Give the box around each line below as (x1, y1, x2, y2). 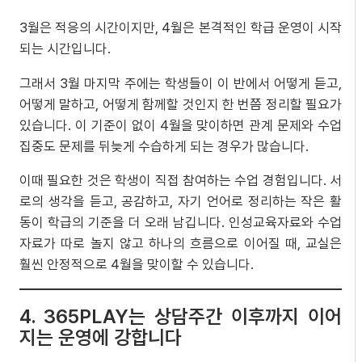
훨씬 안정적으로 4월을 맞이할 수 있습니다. (19, 256, 254, 273)
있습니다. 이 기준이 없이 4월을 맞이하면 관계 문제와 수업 (19, 116, 342, 133)
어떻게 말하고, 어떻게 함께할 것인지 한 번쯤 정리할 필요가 (19, 95, 342, 112)
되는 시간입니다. (19, 40, 111, 57)
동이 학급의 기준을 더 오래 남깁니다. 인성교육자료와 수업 (19, 214, 342, 231)
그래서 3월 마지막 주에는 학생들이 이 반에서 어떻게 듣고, (19, 74, 342, 91)
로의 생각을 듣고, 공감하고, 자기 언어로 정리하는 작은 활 (19, 193, 342, 210)
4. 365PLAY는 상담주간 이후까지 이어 (19, 305, 342, 328)
